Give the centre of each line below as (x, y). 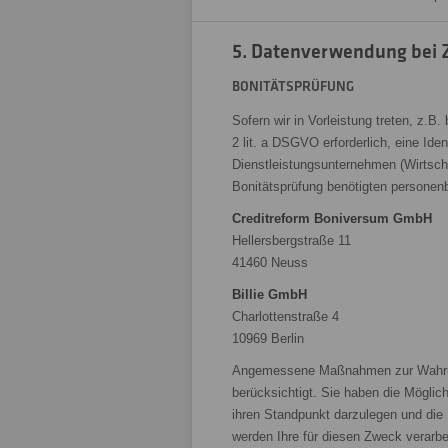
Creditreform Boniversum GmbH (332, 218)
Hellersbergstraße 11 (291, 240)
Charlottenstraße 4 (285, 316)
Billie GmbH (269, 294)
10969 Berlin (268, 338)
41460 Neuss (270, 262)
